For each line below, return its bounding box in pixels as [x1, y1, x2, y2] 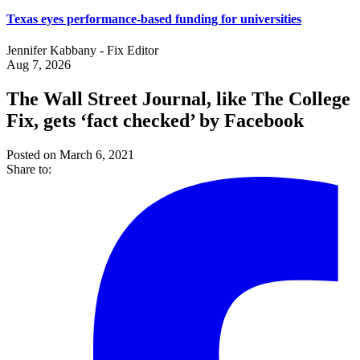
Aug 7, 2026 [6, 58, 71, 72]
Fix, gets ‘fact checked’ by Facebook [6, 109, 304, 131]
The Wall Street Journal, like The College [6, 88, 350, 109]
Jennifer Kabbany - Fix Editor [6, 43, 158, 58]
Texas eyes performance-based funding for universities [6, 11, 301, 26]
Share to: [6, 162, 51, 176]
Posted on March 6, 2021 [6, 147, 134, 162]
